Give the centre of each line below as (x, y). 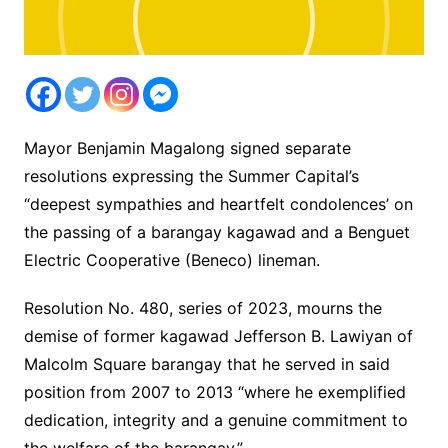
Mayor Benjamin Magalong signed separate (187, 148)
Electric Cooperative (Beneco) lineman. (171, 260)
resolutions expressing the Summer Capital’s (191, 176)
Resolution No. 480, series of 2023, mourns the (202, 308)
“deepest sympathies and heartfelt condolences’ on (218, 204)
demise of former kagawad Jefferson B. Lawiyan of (218, 336)
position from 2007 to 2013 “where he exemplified (214, 392)
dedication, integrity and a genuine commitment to (215, 420)
